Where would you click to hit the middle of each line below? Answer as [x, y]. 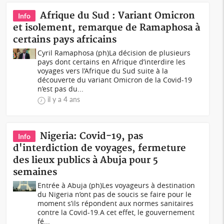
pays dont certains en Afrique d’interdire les [112, 62]
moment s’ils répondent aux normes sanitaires [116, 203]
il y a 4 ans [64, 99]
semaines [35, 172]
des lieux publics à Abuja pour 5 [86, 160]
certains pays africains [65, 40]
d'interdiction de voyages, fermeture [100, 148]
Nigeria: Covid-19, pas [92, 136]
